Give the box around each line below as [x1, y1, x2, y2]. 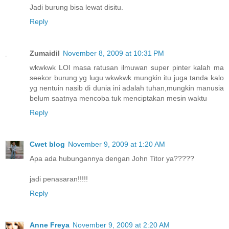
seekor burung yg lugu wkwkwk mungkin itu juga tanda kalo [30, 73, 224, 82]
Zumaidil [30, 49, 60, 57]
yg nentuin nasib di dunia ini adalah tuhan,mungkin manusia [30, 83, 224, 92]
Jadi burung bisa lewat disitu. [30, 3, 123, 11]
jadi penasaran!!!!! [30, 174, 88, 183]
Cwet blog [30, 140, 65, 148]
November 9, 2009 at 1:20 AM [68, 140, 165, 148]
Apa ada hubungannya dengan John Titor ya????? [30, 154, 194, 163]
